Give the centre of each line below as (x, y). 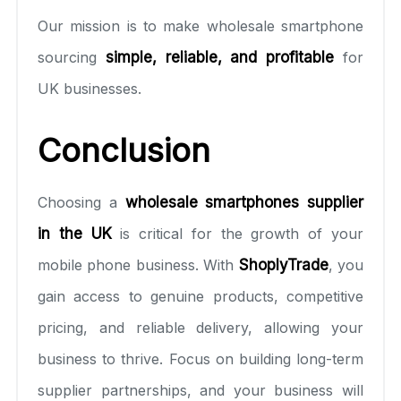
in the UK (75, 233)
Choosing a (81, 202)
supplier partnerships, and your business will (200, 390)
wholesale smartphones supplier (244, 202)
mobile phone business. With (138, 264)
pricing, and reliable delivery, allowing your (200, 327)
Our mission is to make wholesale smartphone (200, 26)
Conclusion (124, 150)
